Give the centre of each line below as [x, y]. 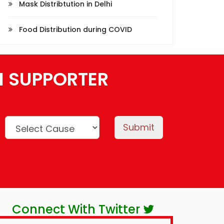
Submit [139, 127]
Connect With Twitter [77, 209]
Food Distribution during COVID [74, 29]
